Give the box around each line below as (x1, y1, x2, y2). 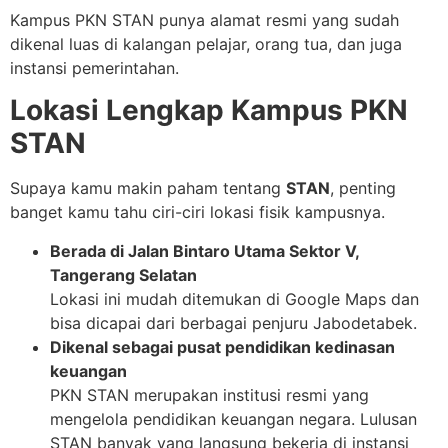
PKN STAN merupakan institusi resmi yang (50, 384, 369, 405)
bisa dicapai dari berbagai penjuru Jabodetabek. (50, 312, 417, 333)
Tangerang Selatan (50, 264, 197, 285)
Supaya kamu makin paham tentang (10, 178, 286, 199)
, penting (330, 178, 396, 199)
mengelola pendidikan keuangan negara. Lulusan (50, 408, 417, 429)
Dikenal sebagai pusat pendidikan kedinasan (50, 336, 395, 357)
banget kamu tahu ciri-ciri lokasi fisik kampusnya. (10, 202, 385, 223)
